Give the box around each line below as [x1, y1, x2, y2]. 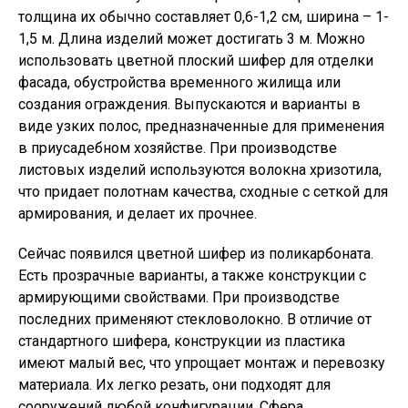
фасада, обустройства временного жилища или [18, 74, 341, 91]
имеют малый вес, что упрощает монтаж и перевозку [18, 354, 385, 372]
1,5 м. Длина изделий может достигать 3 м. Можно [18, 30, 365, 47]
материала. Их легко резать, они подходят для [18, 376, 331, 393]
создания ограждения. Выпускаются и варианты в [18, 96, 361, 113]
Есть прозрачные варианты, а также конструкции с [18, 267, 366, 284]
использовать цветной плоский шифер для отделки [18, 52, 373, 69]
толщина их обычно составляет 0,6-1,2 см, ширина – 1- [18, 8, 389, 25]
